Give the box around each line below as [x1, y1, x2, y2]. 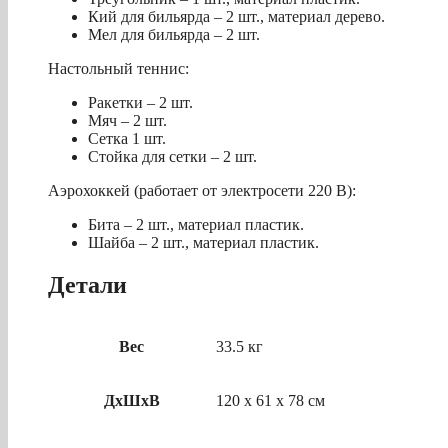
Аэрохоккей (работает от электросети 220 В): [48, 182, 356, 200]
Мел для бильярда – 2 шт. [88, 26, 260, 44]
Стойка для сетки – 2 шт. [88, 148, 257, 166]
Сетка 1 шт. [88, 130, 166, 148]
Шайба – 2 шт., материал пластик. [88, 234, 319, 252]
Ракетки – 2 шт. [88, 94, 193, 112]
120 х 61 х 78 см [216, 392, 325, 410]
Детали [48, 272, 127, 299]
